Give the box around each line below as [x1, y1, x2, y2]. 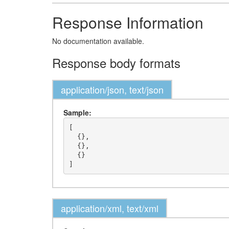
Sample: [63, 107, 91, 118]
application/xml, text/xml [61, 201, 158, 215]
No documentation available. [52, 36, 144, 46]
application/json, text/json [61, 83, 164, 96]
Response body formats [52, 54, 180, 72]
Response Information [52, 11, 203, 33]
